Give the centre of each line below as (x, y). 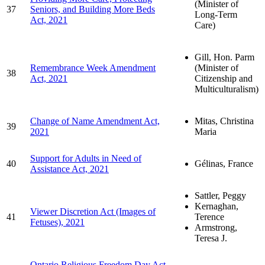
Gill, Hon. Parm (224, 57)
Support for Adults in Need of (86, 158)
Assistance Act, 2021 (70, 169)
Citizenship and (224, 78)
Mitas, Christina (224, 121)
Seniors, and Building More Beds (93, 9)
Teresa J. (211, 238)
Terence (209, 216)
